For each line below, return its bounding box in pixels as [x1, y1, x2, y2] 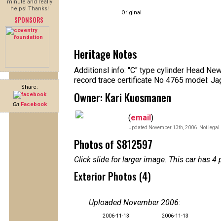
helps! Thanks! [10, 5, 49, 12]
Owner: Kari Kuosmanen [74, 89, 171, 105]
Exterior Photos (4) [74, 169, 151, 184]
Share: [21, 84, 38, 90]
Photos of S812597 [74, 136, 152, 152]
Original [121, 9, 142, 16]
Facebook [20, 101, 47, 108]
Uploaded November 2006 [89, 198, 179, 207]
